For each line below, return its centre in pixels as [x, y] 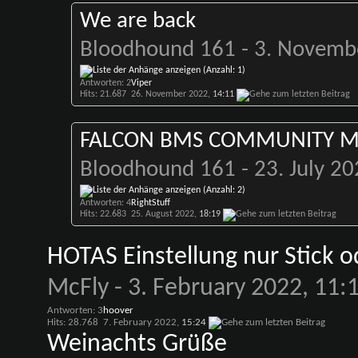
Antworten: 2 [105, 83]
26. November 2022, [171, 94]
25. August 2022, [165, 214]
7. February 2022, [142, 322]
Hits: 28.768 [72, 322]
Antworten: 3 [75, 310]
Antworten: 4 [105, 203]
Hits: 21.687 [103, 94]
